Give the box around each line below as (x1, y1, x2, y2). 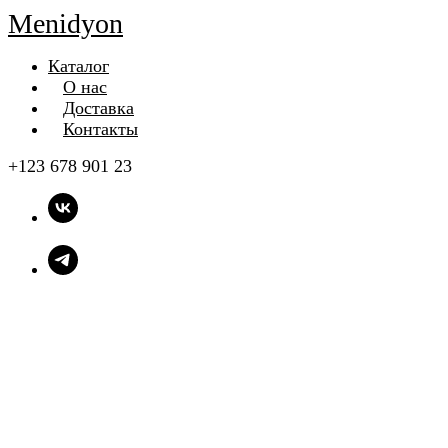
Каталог (48, 56, 109, 76)
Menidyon (8, 8, 123, 39)
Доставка (63, 98, 134, 118)
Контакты (63, 119, 138, 139)
